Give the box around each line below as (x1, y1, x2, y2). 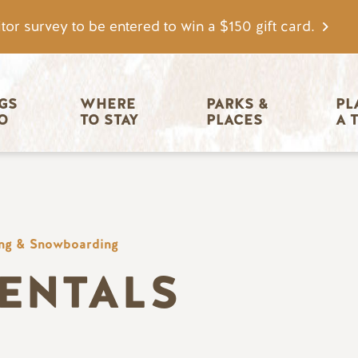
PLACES (205, 110, 263, 130)
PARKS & (205, 94, 272, 114)
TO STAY (79, 110, 139, 130)
